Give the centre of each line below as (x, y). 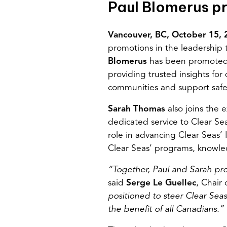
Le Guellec (175, 183)
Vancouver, (131, 35)
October (189, 35)
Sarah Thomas (137, 109)
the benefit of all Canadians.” (166, 209)
